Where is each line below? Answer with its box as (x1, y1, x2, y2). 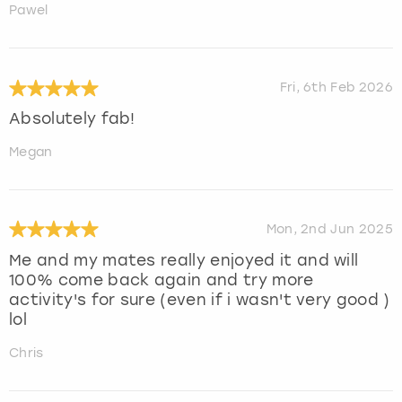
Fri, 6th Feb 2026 (279, 80, 393, 96)
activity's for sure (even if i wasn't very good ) (9, 290, 390, 309)
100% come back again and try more (9, 270, 314, 289)
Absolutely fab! (9, 109, 135, 128)
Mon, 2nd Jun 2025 (266, 222, 393, 238)
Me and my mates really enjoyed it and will (9, 250, 359, 269)
